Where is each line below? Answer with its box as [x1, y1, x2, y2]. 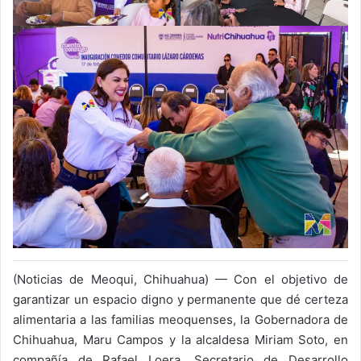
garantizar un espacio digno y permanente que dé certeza [13, 292, 348, 308]
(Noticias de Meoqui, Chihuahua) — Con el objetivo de [13, 272, 348, 288]
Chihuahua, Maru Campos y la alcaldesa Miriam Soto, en [13, 332, 348, 348]
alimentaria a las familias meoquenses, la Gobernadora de [13, 312, 348, 328]
